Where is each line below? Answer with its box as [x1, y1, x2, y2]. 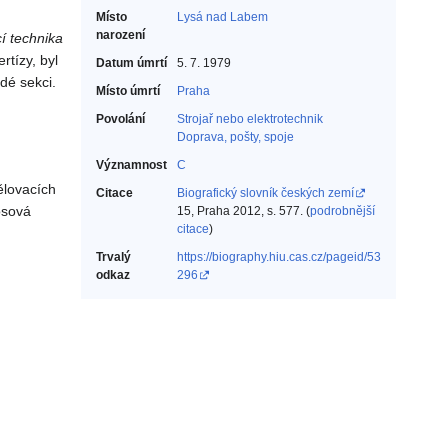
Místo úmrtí [96, 84, 160, 99]
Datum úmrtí [96, 56, 167, 71]
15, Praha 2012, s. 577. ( [177, 204, 310, 219]
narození [96, 28, 145, 43]
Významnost [96, 158, 167, 173]
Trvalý [96, 250, 131, 265]
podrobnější [310, 204, 375, 219]
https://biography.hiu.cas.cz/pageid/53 [177, 250, 381, 265]
